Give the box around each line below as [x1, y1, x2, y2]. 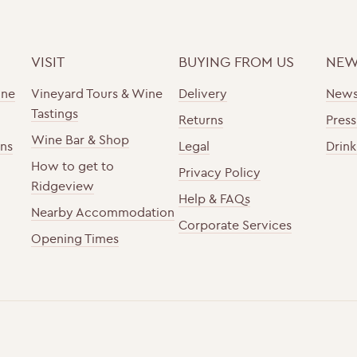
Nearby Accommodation [30, 204, 175, 221]
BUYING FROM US [178, 53, 294, 72]
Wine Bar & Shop [30, 131, 129, 148]
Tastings [30, 105, 78, 122]
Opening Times [30, 230, 119, 247]
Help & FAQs [178, 190, 250, 207]
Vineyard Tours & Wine [30, 85, 163, 102]
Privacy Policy [178, 164, 261, 181]
